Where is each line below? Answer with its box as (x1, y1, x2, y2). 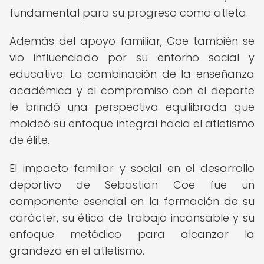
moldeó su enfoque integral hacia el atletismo (9, 116, 255, 131)
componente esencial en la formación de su (9, 194, 255, 209)
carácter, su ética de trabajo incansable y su (9, 210, 255, 225)
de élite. (9, 133, 49, 147)
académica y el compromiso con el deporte (9, 83, 255, 98)
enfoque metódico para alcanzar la (9, 227, 255, 242)
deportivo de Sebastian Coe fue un (9, 177, 255, 192)
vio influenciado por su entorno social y (9, 50, 255, 65)
